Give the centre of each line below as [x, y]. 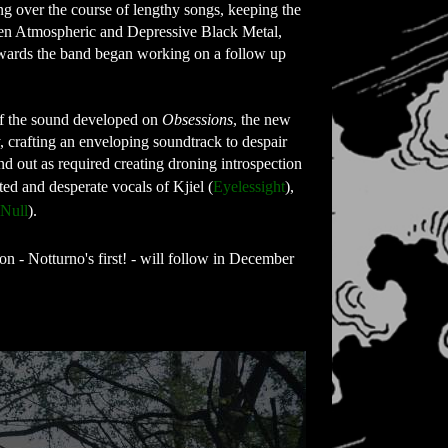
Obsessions [197, 119]
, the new [262, 119]
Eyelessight [249, 186]
